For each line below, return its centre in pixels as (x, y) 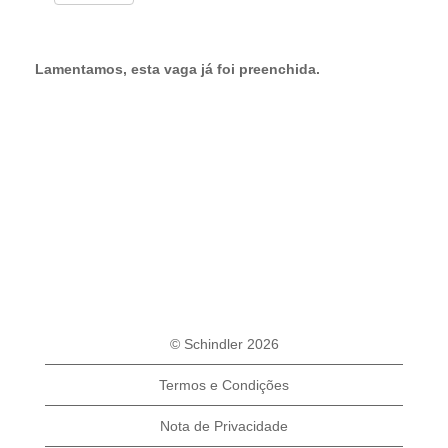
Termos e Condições (224, 385)
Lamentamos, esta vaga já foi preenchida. (177, 69)
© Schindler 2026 (224, 344)
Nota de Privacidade (224, 426)
